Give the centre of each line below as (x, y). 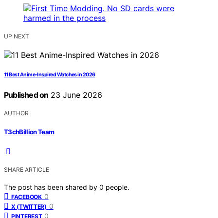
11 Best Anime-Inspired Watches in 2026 (50, 75)
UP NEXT (17, 36)
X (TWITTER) (29, 206)
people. (118, 187)
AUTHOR (16, 113)
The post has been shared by (52, 187)
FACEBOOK (27, 197)
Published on (26, 95)
